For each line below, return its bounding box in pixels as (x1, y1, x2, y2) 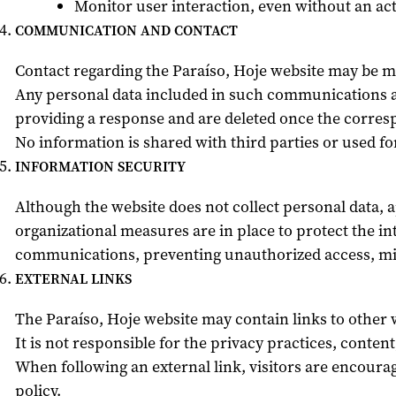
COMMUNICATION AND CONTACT (14, 21, 238, 40)
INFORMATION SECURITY (14, 157, 186, 176)
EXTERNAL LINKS (14, 270, 132, 288)
